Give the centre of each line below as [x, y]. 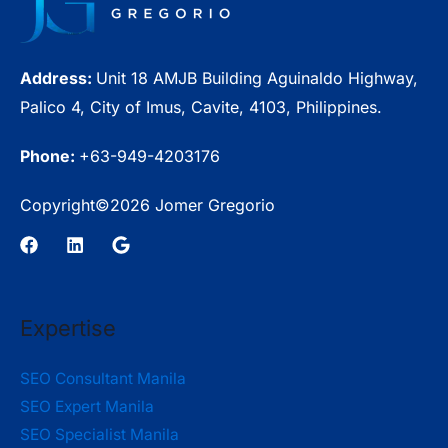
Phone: [49, 156]
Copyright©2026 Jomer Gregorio [147, 205]
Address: [58, 78]
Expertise [68, 327]
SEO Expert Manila [87, 407]
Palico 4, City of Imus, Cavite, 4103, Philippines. [201, 107]
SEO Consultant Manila [103, 379]
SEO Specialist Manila [99, 435]
